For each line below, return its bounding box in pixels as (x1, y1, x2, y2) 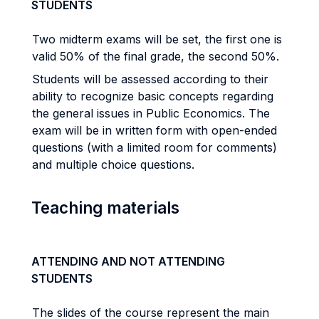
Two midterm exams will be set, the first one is (32, 32, 282, 46)
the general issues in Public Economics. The (32, 106, 270, 120)
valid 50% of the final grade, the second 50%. (32, 49, 279, 63)
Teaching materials (31, 198, 179, 217)
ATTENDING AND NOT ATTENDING (31, 254, 225, 268)
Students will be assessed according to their (32, 72, 268, 86)
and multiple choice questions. (32, 157, 194, 172)
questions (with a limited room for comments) (32, 140, 277, 155)
